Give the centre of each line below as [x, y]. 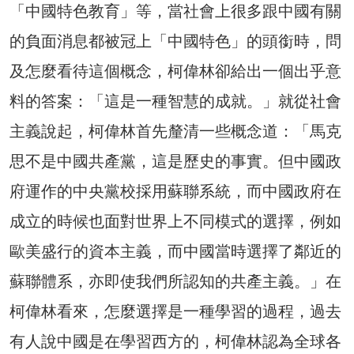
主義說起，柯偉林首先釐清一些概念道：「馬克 [175, 131]
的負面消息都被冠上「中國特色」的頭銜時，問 [175, 41]
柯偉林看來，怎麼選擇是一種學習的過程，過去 [175, 311]
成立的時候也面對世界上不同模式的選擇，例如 [175, 221]
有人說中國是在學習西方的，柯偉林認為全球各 [175, 341]
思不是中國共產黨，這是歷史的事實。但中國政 [175, 161]
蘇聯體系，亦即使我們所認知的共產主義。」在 [175, 281]
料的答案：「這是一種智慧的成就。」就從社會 [175, 101]
